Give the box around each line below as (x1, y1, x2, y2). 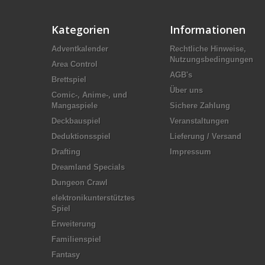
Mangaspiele (51, 101, 98, 110)
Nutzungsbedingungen (170, 54, 253, 64)
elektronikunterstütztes (51, 193, 135, 202)
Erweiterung (51, 219, 96, 228)
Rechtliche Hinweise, (170, 44, 246, 53)
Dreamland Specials (51, 162, 125, 172)
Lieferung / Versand (170, 131, 241, 141)
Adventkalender (51, 44, 108, 53)
